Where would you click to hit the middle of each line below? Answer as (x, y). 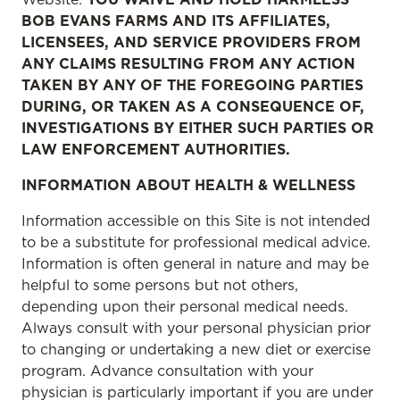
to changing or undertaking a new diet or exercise (196, 349)
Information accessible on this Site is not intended (196, 221)
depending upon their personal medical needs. (185, 306)
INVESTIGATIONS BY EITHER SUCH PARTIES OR (198, 128)
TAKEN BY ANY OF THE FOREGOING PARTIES (192, 85)
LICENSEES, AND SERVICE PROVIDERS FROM (191, 42)
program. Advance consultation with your (167, 371)
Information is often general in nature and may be (195, 263)
